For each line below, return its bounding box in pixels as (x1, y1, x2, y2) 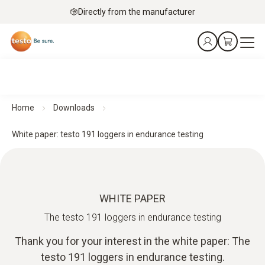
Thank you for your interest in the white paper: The (15, 235, 250, 247)
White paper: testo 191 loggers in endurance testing (12, 130, 203, 139)
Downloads (53, 103, 95, 112)
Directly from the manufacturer (78, 7, 195, 17)
